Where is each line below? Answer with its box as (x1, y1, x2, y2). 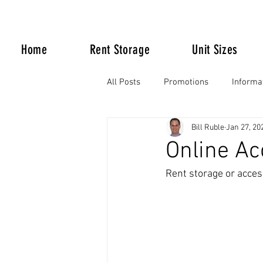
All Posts (107, 76, 140, 87)
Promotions (164, 76, 208, 87)
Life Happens (130, 123, 181, 134)
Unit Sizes (192, 42, 238, 58)
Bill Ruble (191, 122, 224, 133)
